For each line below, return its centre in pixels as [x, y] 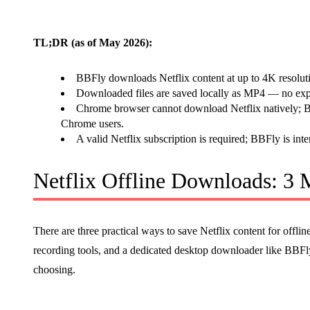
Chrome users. [92, 124]
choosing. [54, 270]
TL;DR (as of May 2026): [93, 43]
